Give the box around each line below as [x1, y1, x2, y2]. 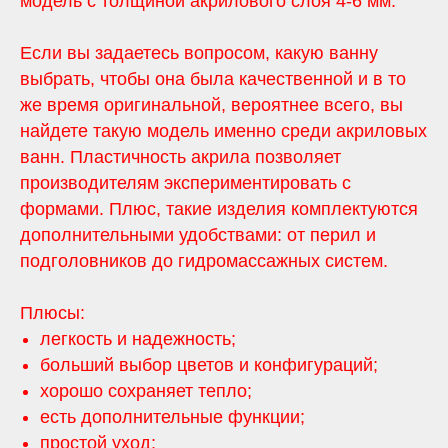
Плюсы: [20, 302, 85, 323]
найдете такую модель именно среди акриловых [20, 120, 427, 141]
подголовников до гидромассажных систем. [20, 250, 388, 271]
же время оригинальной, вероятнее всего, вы [20, 94, 403, 115]
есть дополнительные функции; [40, 406, 305, 427]
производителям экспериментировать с [20, 172, 351, 193]
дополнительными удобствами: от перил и [20, 224, 376, 245]
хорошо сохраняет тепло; [40, 380, 252, 401]
